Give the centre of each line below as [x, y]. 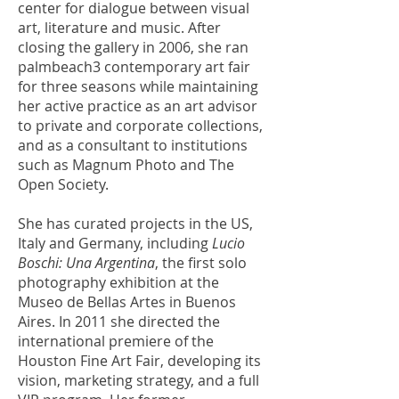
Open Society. [63, 184]
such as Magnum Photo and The [126, 165]
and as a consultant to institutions [133, 145]
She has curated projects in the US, [135, 224]
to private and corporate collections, [140, 126]
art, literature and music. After [119, 28]
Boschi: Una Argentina [86, 263]
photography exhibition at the [118, 282]
